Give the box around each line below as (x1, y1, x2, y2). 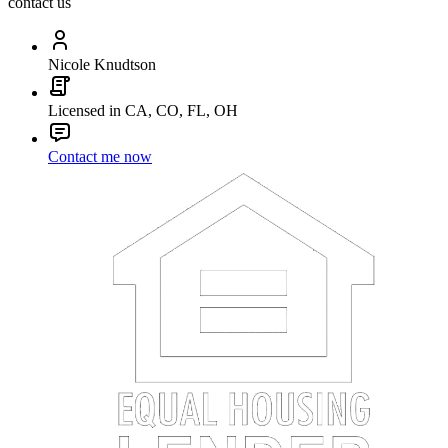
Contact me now (48, 148, 152, 166)
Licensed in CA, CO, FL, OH (48, 102, 238, 120)
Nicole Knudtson (48, 56, 156, 74)
